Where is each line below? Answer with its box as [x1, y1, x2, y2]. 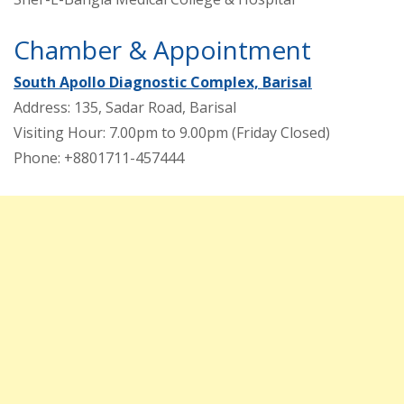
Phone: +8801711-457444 [14, 148, 184, 169]
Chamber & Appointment [14, 32, 311, 68]
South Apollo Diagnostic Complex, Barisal [14, 72, 312, 93]
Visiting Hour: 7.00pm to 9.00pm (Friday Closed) [14, 123, 330, 143]
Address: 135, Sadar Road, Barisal [14, 97, 236, 118]
